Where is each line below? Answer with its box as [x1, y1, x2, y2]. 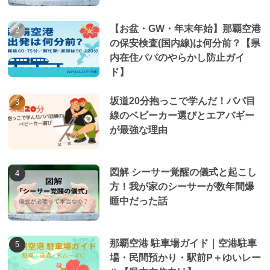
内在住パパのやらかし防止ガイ [109, 51, 245, 63]
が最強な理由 [109, 124, 168, 135]
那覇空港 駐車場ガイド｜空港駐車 [109, 237, 257, 248]
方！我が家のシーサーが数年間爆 [109, 180, 254, 192]
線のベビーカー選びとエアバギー [109, 109, 254, 121]
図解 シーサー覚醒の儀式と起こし [109, 166, 257, 177]
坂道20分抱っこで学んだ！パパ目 [109, 95, 256, 106]
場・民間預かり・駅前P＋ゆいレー [109, 251, 261, 263]
